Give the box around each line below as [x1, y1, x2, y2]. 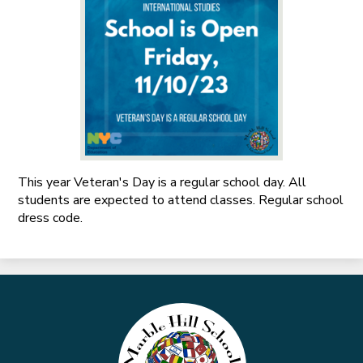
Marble [180, 298, 243, 325]
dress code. [18, 208, 83, 227]
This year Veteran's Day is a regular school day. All [18, 173, 307, 191]
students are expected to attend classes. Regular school [18, 190, 344, 209]
